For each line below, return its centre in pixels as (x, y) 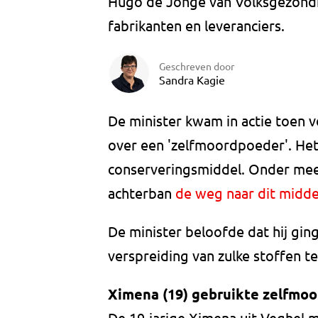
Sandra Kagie (192, 79)
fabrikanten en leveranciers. (196, 26)
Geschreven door (197, 66)
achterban (142, 193)
